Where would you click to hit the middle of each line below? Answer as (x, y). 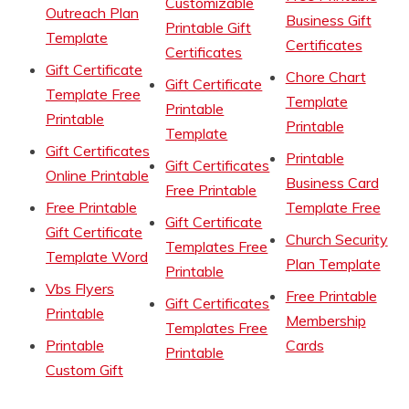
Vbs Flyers (80, 289)
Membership (325, 321)
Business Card (332, 183)
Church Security (336, 240)
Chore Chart (325, 77)
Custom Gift (84, 370)
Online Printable (97, 176)
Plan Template (333, 264)
